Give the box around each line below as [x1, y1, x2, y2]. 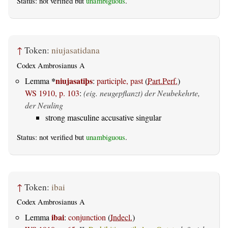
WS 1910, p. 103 [25, 88, 79, 99]
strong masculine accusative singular [45, 112, 161, 123]
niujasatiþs [55, 75, 93, 87]
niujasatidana [51, 44, 100, 56]
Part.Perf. [148, 75, 178, 87]
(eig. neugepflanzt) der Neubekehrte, [83, 88, 200, 99]
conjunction [68, 212, 106, 223]
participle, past [97, 75, 143, 87]
